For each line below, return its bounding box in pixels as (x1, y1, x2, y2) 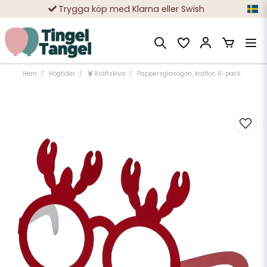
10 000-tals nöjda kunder (79, 20, 184, 33)
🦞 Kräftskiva (86, 69, 125, 78)
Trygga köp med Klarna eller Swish (58, 2, 204, 15)
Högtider (48, 69, 75, 78)
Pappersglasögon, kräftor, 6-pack (136, 69, 240, 78)
